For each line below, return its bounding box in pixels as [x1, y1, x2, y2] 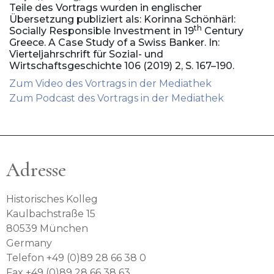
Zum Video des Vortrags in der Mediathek [9, 78, 212, 90]
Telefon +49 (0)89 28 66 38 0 [6, 252, 146, 264]
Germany [6, 237, 52, 250]
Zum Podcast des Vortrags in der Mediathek [9, 92, 224, 105]
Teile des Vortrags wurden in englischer [9, 2, 202, 14]
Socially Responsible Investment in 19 [9, 25, 194, 37]
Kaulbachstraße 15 [6, 208, 95, 220]
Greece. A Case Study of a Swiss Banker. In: [9, 37, 220, 49]
